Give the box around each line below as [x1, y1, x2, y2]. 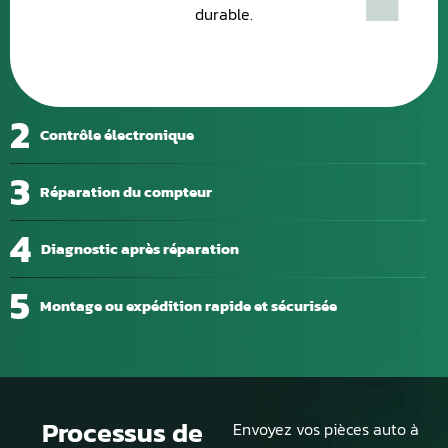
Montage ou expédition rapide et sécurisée [40, 293, 337, 317]
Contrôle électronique [40, 122, 194, 146]
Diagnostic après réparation [41, 236, 239, 260]
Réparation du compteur [40, 179, 212, 203]
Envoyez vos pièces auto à [233, 416, 419, 441]
